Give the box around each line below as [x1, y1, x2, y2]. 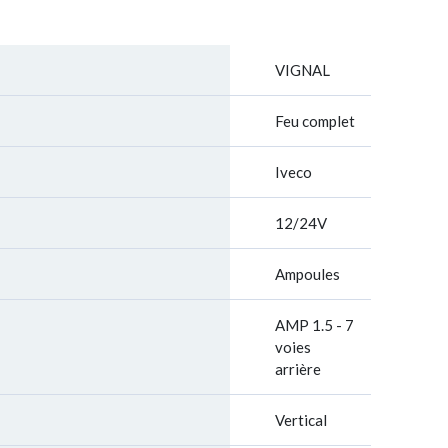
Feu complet [275, 112, 355, 130]
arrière [275, 360, 321, 378]
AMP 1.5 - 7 [275, 316, 354, 334]
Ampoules [275, 265, 340, 283]
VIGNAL [275, 61, 330, 79]
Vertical [275, 411, 327, 429]
